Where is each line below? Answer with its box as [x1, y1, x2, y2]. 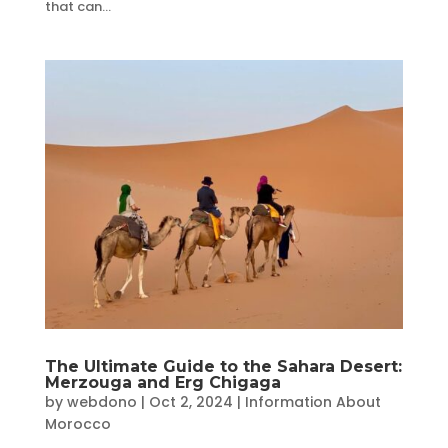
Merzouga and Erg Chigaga [44, 372, 281, 392]
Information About [244, 391, 381, 412]
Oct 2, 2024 [148, 391, 233, 412]
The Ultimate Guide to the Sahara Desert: [44, 356, 402, 376]
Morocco [44, 413, 111, 434]
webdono [66, 391, 137, 412]
